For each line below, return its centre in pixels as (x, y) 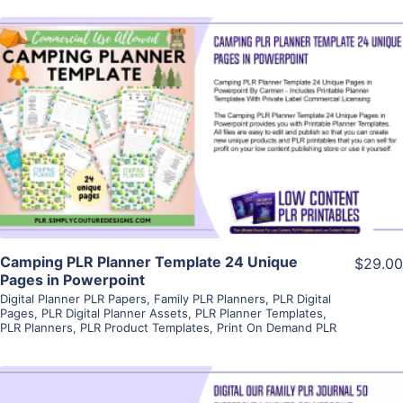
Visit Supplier (201, 153)
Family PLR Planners (210, 299)
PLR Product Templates (145, 328)
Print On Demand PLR (277, 328)
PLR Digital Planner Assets (115, 313)
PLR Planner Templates (259, 313)
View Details (201, 102)
